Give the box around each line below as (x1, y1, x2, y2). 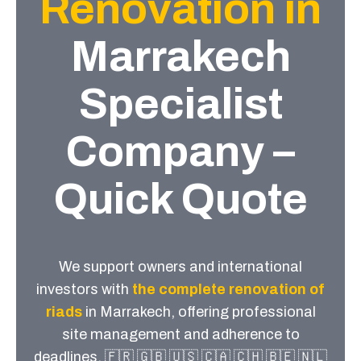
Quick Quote (53, 176, 308, 222)
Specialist (78, 81, 283, 127)
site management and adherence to (61, 326, 300, 342)
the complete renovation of (132, 281, 325, 297)
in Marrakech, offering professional (81, 304, 316, 320)
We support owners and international (59, 259, 302, 275)
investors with (36, 281, 132, 297)
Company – (66, 128, 295, 175)
